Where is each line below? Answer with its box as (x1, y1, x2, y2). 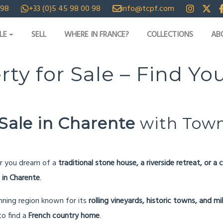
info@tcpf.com (121, 2, 174, 15)
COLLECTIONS (147, 28, 194, 41)
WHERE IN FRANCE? (64, 28, 129, 41)
